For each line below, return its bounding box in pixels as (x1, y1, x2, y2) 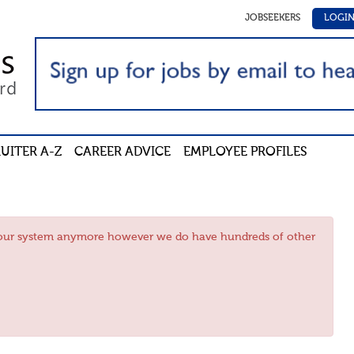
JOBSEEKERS (244, 13, 300, 23)
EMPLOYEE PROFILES (183, 146, 307, 160)
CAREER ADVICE (73, 146, 171, 160)
